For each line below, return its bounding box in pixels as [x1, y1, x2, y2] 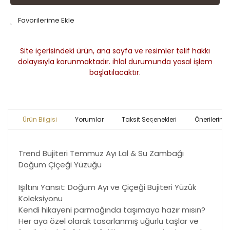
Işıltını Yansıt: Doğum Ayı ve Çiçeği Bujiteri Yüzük [18, 182, 196, 193]
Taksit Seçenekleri [121, 115, 177, 124]
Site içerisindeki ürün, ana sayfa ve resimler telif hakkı [20, 46, 210, 56]
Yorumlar [74, 115, 104, 124]
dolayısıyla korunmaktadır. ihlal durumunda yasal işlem [17, 56, 213, 67]
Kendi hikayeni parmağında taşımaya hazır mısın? [18, 204, 205, 216]
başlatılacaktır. [89, 67, 141, 78]
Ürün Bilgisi [22, 115, 57, 124]
